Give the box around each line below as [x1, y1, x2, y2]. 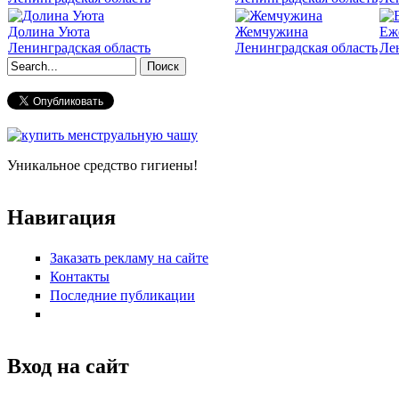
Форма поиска [7, 74, 147, 98]
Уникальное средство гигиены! [7, 157, 198, 173]
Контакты [50, 268, 110, 284]
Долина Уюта [8, 23, 90, 39]
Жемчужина [235, 23, 308, 39]
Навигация [7, 205, 116, 229]
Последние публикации [50, 288, 195, 304]
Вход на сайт [7, 354, 129, 379]
